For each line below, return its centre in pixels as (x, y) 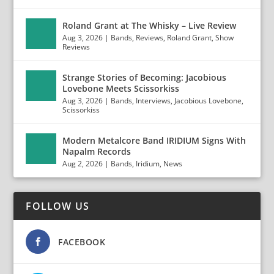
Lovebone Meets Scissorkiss (121, 88)
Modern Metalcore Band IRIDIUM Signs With (154, 140)
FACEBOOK (82, 242)
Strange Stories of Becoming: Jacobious (145, 77)
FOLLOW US (58, 206)
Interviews (154, 101)
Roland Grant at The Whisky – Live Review (150, 25)
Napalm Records (97, 151)
